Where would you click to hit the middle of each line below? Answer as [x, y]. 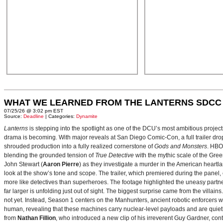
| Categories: [60, 116]
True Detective [114, 155]
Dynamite [87, 116]
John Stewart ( [23, 164]
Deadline [34, 116]
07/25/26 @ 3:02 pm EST [34, 111]
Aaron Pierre [61, 164]
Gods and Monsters [181, 146]
